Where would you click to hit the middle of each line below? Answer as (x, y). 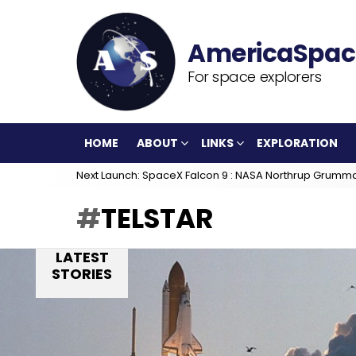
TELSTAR (157, 219)
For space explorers (255, 76)
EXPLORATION (297, 143)
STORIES (82, 274)
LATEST (82, 257)
